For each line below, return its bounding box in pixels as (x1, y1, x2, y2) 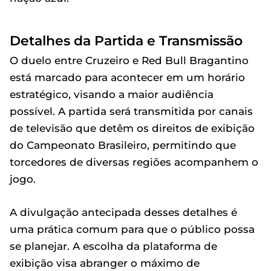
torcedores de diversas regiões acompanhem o (10, 155, 258, 168)
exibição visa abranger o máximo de (10, 256, 200, 269)
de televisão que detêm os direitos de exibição (10, 122, 255, 134)
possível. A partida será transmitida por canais (10, 105, 253, 117)
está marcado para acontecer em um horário (10, 71, 245, 83)
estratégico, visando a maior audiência (10, 88, 214, 100)
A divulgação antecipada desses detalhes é (10, 206, 237, 218)
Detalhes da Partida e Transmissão (10, 32, 243, 48)
